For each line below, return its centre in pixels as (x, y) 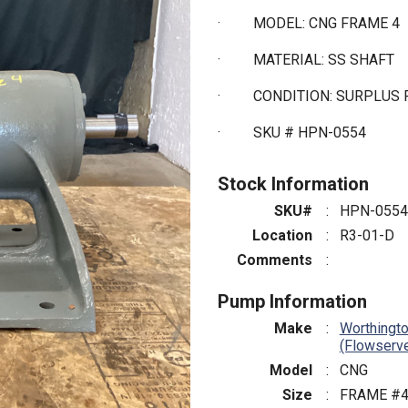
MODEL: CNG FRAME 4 (328, 23)
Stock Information (293, 184)
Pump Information (292, 301)
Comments (274, 260)
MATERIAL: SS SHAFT (326, 59)
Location (282, 235)
